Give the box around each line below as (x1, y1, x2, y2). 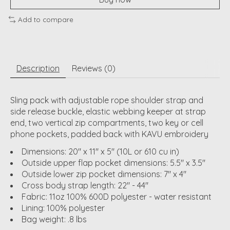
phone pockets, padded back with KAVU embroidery (10, 128, 208, 139)
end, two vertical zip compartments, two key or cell (10, 117, 203, 128)
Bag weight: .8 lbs (22, 214, 87, 224)
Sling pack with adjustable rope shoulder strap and (10, 94, 203, 105)
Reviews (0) (72, 63, 116, 73)
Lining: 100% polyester (22, 202, 105, 213)
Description (16, 63, 60, 73)
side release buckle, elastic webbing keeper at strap (10, 106, 206, 117)
